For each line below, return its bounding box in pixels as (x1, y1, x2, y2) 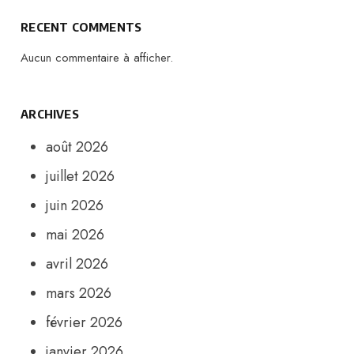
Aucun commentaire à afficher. (21, 49, 174, 67)
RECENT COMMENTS (21, 20, 142, 35)
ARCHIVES (21, 107, 79, 122)
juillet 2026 (46, 166, 115, 187)
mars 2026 (46, 283, 112, 304)
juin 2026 (46, 195, 104, 217)
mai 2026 (46, 224, 105, 246)
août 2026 (46, 137, 109, 158)
